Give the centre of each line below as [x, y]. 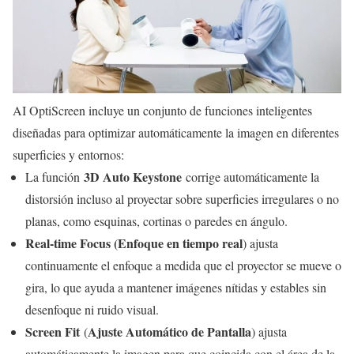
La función [55, 176]
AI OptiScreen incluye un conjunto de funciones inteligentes [162, 110]
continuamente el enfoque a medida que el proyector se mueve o [183, 265]
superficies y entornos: [68, 154]
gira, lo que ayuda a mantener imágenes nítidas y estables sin [176, 287]
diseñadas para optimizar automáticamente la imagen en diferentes [176, 132]
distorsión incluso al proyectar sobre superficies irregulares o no [182, 198]
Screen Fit [53, 331]
